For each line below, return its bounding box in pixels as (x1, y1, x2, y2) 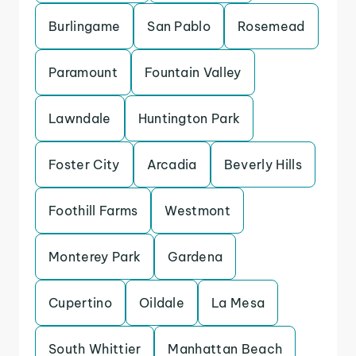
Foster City (48, 157, 120, 172)
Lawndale (48, 110, 111, 126)
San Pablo (147, 18, 211, 34)
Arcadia (146, 157, 197, 172)
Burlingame (48, 18, 121, 34)
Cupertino (48, 295, 112, 311)
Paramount (48, 64, 118, 80)
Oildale (138, 295, 185, 311)
